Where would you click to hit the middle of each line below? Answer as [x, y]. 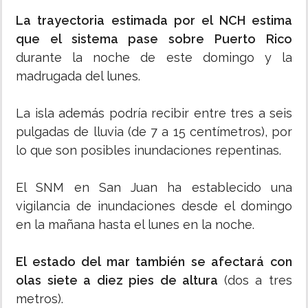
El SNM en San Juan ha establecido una [154, 188]
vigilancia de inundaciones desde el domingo [154, 206]
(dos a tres [258, 280]
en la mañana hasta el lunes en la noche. [135, 225]
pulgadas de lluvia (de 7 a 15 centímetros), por [154, 132]
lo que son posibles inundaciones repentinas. [148, 151]
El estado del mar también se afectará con [154, 262]
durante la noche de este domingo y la [154, 58]
